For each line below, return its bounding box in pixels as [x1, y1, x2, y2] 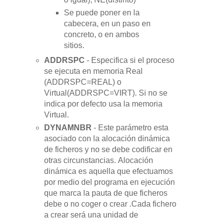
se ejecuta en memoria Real [44, 66, 143, 75]
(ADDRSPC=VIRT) [67, 88, 135, 97]
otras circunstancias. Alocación [44, 156, 154, 165]
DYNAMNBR [44, 123, 94, 132]
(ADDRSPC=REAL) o [44, 77, 122, 86]
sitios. [63, 41, 84, 50]
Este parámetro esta [98, 123, 169, 132]
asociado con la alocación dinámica [44, 134, 170, 143]
